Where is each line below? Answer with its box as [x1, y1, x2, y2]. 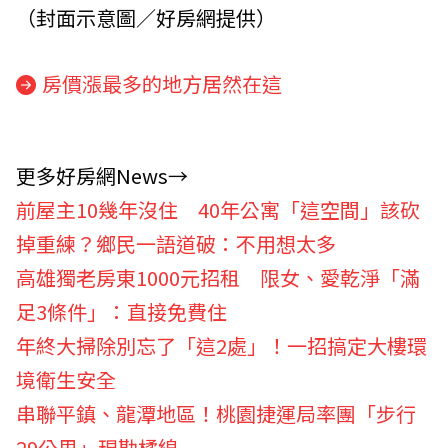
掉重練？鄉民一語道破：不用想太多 [16, 228, 336, 258]
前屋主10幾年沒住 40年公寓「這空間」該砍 [16, 194, 420, 224]
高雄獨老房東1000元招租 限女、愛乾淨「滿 [16, 262, 420, 292]
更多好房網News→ [16, 160, 188, 190]
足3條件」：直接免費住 [16, 296, 227, 326]
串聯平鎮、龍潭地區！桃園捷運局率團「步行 [16, 398, 416, 428]
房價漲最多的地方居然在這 [42, 69, 282, 98]
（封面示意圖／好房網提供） [16, 3, 276, 32]
